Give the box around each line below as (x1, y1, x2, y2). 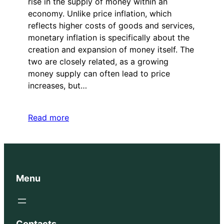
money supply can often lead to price (28, 68, 170, 78)
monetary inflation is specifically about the (28, 32, 189, 42)
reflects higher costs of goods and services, (28, 20, 194, 30)
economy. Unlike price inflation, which (28, 8, 171, 18)
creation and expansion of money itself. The (28, 44, 194, 54)
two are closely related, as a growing (28, 56, 168, 66)
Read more (28, 112, 69, 122)
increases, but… (28, 80, 87, 90)
